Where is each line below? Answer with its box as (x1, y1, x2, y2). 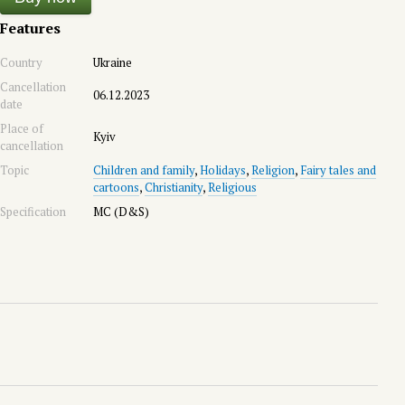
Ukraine (93, 54, 132, 71)
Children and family (93, 162, 194, 178)
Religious (208, 179, 257, 195)
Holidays (200, 162, 246, 178)
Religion (251, 162, 295, 178)
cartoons (93, 179, 139, 195)
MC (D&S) (93, 203, 149, 220)
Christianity (145, 179, 202, 195)
